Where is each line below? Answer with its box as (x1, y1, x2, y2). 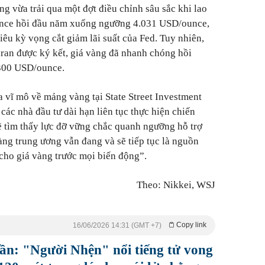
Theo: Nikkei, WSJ (137, 179, 215, 191)
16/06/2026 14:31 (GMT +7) (73, 221, 161, 230)
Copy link (176, 221, 206, 230)
